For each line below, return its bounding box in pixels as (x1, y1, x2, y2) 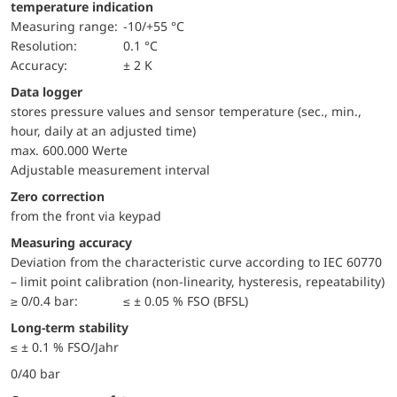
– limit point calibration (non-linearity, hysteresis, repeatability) (11, 272, 385, 290)
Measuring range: (22, 17, 118, 35)
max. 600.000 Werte (11, 141, 128, 159)
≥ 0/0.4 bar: (18, 292, 78, 309)
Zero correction (18, 187, 105, 205)
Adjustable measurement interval (11, 160, 210, 178)
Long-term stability (18, 318, 128, 336)
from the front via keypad (11, 206, 161, 224)
